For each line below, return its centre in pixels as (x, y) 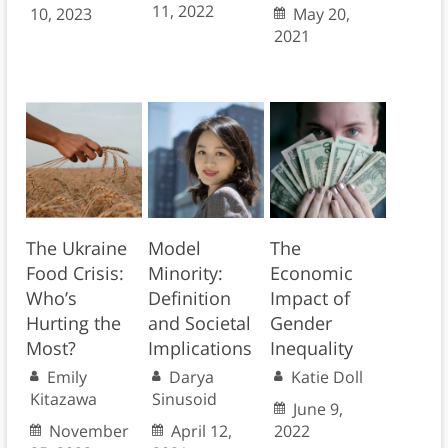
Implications (199, 348)
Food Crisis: (74, 273)
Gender (300, 323)
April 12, (201, 431)
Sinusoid (184, 399)
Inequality (311, 348)
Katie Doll (326, 377)
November (88, 431)
